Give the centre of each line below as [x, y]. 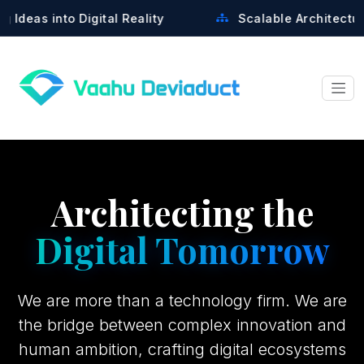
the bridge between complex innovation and [182, 325]
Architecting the [182, 212]
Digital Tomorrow [182, 250]
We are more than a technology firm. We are [182, 301]
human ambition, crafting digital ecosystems [182, 349]
